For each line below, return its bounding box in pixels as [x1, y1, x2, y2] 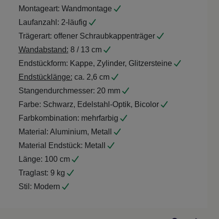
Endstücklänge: [18, 73, 72, 82]
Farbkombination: [18, 114, 79, 123]
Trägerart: [18, 32, 52, 41]
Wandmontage [59, 4, 114, 13]
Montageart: [18, 4, 60, 13]
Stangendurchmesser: [18, 87, 95, 95]
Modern [31, 182, 62, 191]
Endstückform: [18, 59, 68, 68]
